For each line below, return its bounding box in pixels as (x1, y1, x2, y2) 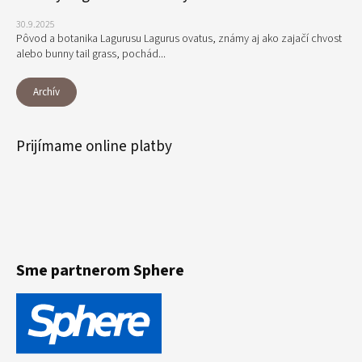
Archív (33, 85, 60, 100)
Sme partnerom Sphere (16, 259, 184, 283)
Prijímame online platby (16, 136, 172, 158)
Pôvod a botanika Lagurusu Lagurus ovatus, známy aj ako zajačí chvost (16, 31, 342, 48)
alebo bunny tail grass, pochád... (16, 46, 166, 63)
